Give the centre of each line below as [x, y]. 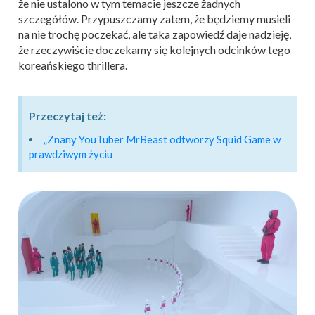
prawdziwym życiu [71, 154]
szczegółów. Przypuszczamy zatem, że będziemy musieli [154, 19]
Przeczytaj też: [67, 116]
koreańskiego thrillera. [73, 65]
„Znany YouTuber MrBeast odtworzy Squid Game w [162, 139]
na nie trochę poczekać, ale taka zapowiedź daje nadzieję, [155, 34]
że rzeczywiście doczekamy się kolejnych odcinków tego [154, 50]
